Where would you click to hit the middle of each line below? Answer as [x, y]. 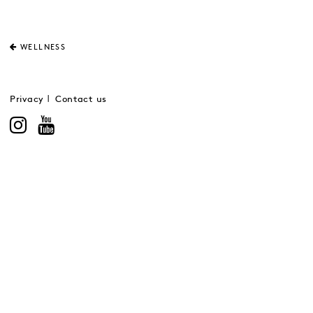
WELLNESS [43, 47]
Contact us [81, 99]
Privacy [27, 99]
